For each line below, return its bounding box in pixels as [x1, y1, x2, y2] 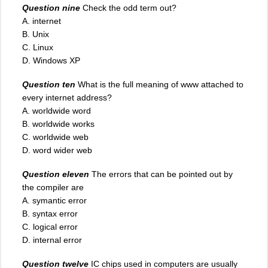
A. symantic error [22, 196, 87, 206]
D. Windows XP [22, 55, 80, 65]
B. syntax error [22, 209, 78, 219]
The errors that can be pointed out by [92, 169, 233, 179]
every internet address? [22, 92, 112, 102]
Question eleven [22, 169, 89, 179]
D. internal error [22, 235, 82, 245]
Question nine [22, 2, 80, 13]
